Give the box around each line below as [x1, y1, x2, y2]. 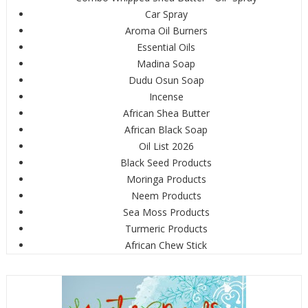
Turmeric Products [124, 222, 208, 235]
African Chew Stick [125, 239, 207, 252]
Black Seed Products [120, 156, 212, 169]
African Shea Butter [122, 107, 210, 120]
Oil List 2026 [138, 140, 194, 153]
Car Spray [144, 8, 188, 21]
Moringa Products [126, 173, 206, 186]
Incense [148, 90, 184, 103]
